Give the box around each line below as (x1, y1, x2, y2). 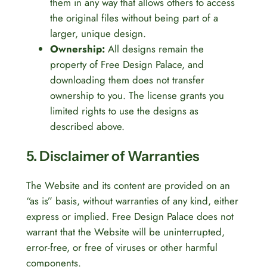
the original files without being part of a (49, 10, 218, 25)
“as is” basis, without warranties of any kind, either (26, 194, 238, 209)
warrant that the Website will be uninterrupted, (26, 225, 225, 240)
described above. (49, 119, 125, 133)
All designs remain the (104, 41, 204, 56)
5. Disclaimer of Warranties (26, 147, 199, 165)
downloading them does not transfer (49, 72, 204, 87)
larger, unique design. (49, 26, 146, 41)
